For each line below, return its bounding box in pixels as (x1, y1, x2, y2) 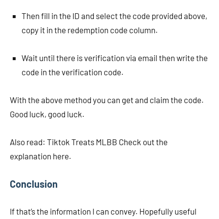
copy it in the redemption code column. (22, 25, 158, 35)
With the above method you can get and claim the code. (10, 95, 204, 105)
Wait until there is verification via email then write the (22, 53, 208, 63)
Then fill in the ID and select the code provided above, (22, 11, 207, 21)
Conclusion (10, 178, 58, 190)
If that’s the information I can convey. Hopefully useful (10, 206, 197, 216)
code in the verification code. (22, 67, 124, 77)
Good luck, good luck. (10, 109, 85, 119)
